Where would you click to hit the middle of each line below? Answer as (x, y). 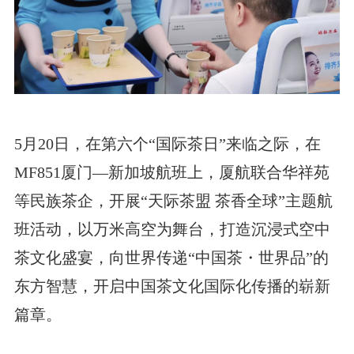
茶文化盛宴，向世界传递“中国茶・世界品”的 (171, 257)
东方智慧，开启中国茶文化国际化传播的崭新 (172, 286)
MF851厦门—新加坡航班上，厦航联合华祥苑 (171, 172)
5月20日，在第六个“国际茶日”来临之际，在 (167, 143)
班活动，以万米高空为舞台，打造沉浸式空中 (172, 229)
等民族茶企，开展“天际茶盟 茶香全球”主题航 (173, 200)
